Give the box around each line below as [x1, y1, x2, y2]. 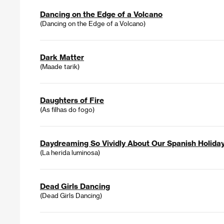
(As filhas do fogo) [40, 105, 94, 113]
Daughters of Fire [40, 95, 104, 105]
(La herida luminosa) [40, 148, 100, 156]
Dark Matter [40, 52, 84, 62]
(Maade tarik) [40, 62, 79, 70]
